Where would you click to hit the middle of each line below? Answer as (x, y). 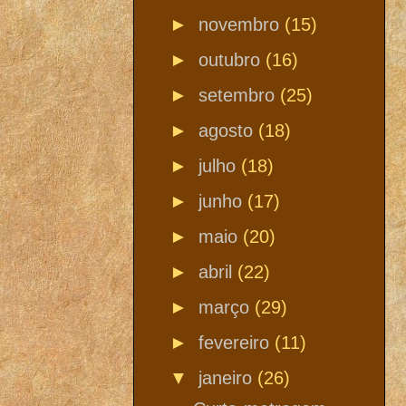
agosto (228, 130)
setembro (239, 95)
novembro (242, 24)
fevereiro (237, 342)
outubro (232, 59)
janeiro (228, 377)
